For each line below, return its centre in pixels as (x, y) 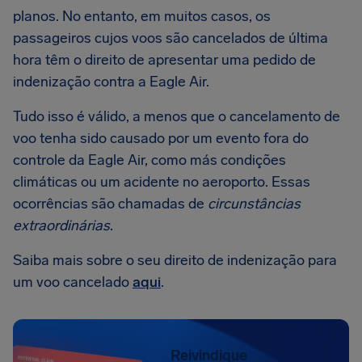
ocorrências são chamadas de (110, 204)
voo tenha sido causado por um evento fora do (161, 138)
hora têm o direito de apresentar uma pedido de (164, 60)
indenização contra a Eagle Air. (111, 82)
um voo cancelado (73, 282)
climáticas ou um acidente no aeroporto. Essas (162, 182)
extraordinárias (61, 225)
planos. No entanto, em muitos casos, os (142, 16)
